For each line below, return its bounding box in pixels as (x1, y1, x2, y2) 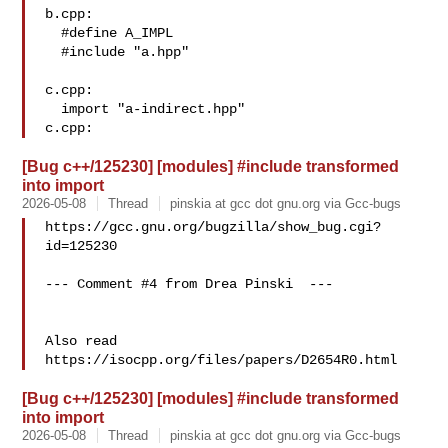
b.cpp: (45, 6, 94, 22)
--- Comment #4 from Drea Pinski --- (45, 276, 334, 292)
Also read (45, 333, 118, 349)
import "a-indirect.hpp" (45, 101, 62, 117)
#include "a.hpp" (45, 44, 62, 60)
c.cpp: (45, 82, 94, 98)
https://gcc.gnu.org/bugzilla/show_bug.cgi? (45, 219, 382, 235)
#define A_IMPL (45, 25, 62, 41)
